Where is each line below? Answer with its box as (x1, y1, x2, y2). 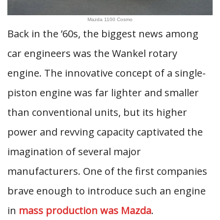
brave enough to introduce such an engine (7, 184, 206, 198)
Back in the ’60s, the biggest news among (7, 27, 198, 41)
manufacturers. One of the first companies (7, 165, 207, 178)
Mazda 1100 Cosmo (87, 17, 133, 23)
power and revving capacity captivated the (7, 125, 203, 139)
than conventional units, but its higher (7, 106, 187, 119)
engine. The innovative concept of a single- (7, 66, 206, 80)
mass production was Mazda (19, 204, 151, 218)
